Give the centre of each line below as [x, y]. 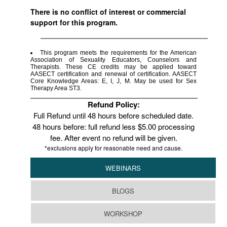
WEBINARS [123, 168]
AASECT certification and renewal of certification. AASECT [113, 74]
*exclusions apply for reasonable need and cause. [113, 148]
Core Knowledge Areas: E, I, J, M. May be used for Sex [113, 81]
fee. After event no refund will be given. [113, 138]
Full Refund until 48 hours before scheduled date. [113, 115]
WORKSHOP [123, 214]
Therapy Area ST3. [56, 88]
